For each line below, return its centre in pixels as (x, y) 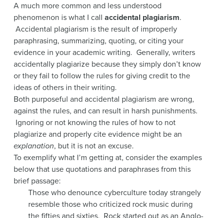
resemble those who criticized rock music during (110, 204)
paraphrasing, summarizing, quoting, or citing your (99, 41)
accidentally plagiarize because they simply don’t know (107, 64)
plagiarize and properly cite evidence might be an (98, 134)
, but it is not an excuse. (94, 146)
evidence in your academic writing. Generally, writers (104, 52)
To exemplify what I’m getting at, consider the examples (108, 157)
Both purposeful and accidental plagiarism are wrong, (104, 99)
